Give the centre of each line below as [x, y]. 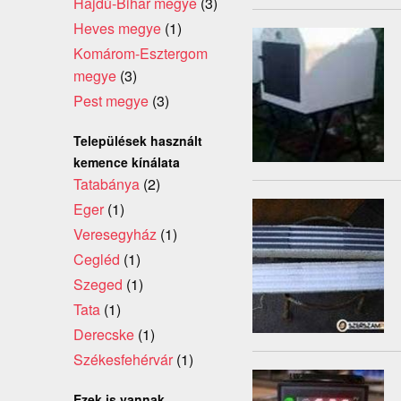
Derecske [104, 334]
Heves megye [117, 28]
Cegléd [97, 259]
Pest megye [111, 100]
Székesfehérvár [123, 359]
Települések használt [138, 140]
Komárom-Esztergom [141, 53]
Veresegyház [115, 234]
